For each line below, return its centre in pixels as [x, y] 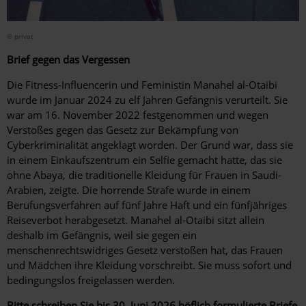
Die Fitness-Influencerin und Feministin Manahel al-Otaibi [142, 84]
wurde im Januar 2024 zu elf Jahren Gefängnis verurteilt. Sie [147, 99]
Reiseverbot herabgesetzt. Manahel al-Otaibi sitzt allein [136, 220]
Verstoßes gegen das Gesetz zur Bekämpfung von [123, 129]
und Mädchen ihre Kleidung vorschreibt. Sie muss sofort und [149, 265]
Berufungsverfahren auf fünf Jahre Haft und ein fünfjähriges [147, 205]
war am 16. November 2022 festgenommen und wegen [138, 114]
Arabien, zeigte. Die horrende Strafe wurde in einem [129, 190]
